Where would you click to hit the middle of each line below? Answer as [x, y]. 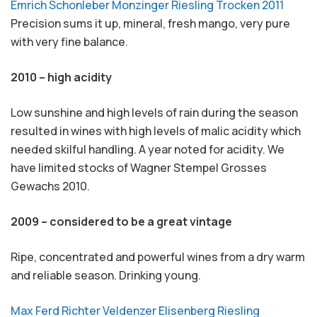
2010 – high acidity [61, 77]
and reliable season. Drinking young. [106, 275]
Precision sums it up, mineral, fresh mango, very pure [150, 23]
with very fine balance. [69, 42]
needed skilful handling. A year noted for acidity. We [148, 149]
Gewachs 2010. [50, 186]
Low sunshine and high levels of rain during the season [154, 113]
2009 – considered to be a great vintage [121, 221]
